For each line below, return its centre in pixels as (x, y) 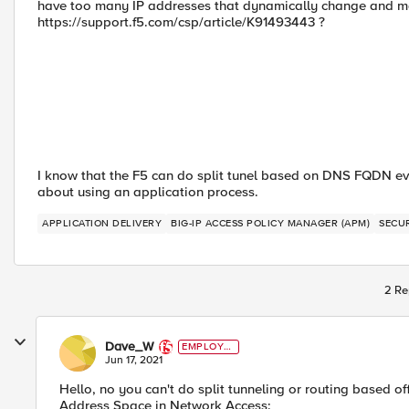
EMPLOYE (206, 346)
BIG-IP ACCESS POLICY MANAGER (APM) (270, 223)
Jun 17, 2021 (134, 360)
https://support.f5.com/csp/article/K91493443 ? (181, 22)
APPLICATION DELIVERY (102, 223)
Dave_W (130, 346)
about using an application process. (148, 192)
